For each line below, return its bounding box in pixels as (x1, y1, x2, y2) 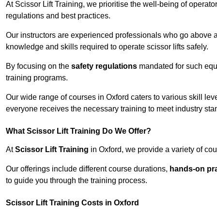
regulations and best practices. (6, 12, 110, 20)
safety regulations (71, 62, 137, 71)
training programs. (6, 74, 68, 82)
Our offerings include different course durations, (6, 165, 170, 173)
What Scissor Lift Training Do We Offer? (6, 127, 151, 136)
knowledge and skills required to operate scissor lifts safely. (6, 43, 208, 51)
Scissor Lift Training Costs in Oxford (6, 199, 139, 207)
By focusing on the (6, 62, 71, 71)
